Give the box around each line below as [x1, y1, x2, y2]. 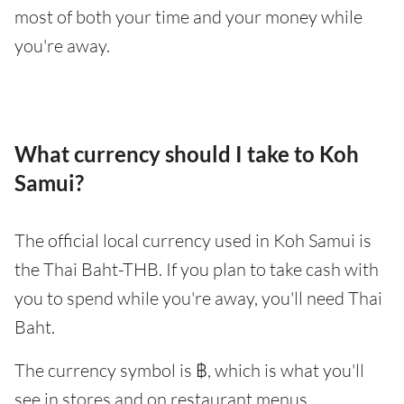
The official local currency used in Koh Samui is [14, 229, 372, 252]
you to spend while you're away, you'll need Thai [14, 287, 382, 309]
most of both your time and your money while [14, 5, 363, 28]
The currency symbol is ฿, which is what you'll [14, 359, 364, 381]
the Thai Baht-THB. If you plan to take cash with [14, 258, 379, 280]
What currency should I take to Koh [14, 141, 359, 167]
